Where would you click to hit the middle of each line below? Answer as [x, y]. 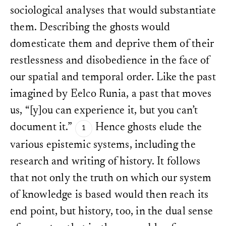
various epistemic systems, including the [103, 146]
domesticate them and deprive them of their [112, 45]
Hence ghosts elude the [147, 128]
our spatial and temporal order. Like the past [113, 78]
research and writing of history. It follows [105, 162]
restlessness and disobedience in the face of [110, 61]
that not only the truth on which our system [111, 179]
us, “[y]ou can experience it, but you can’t [104, 111]
